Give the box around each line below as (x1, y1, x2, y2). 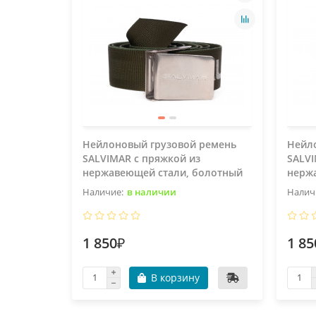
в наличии (127, 185, 176, 198)
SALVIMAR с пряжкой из (83, 151, 200, 165)
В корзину (151, 270, 200, 284)
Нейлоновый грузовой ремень (83, 137, 236, 151)
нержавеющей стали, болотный (83, 165, 243, 179)
